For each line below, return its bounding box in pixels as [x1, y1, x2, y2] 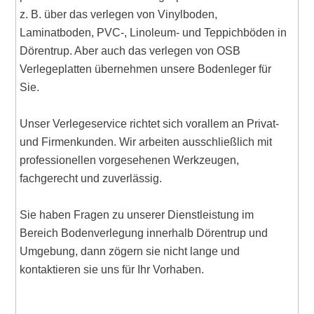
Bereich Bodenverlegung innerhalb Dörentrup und [20, 227, 268, 240]
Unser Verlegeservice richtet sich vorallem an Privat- [20, 118, 280, 130]
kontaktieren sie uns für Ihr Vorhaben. [20, 264, 205, 276]
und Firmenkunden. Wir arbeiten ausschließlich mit [20, 136, 273, 149]
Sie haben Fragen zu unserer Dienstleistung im [20, 209, 254, 221]
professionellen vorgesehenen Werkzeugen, [20, 154, 240, 167]
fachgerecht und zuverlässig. [20, 172, 163, 185]
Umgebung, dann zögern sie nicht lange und [20, 245, 240, 258]
